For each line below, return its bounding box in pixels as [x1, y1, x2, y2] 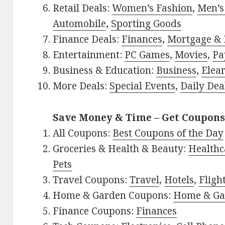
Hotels [164, 173, 194, 187]
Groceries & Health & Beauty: [53, 142, 189, 156]
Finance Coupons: [53, 204, 137, 218]
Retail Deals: [53, 2, 113, 15]
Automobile [53, 17, 106, 31]
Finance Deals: [53, 33, 122, 46]
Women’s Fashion [112, 2, 193, 15]
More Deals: [53, 79, 110, 93]
